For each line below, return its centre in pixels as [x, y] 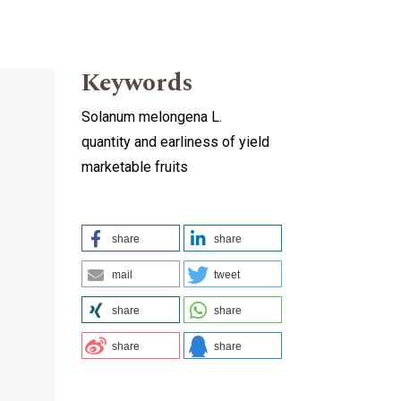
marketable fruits [135, 166]
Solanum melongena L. [152, 116]
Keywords [137, 82]
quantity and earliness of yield [175, 141]
